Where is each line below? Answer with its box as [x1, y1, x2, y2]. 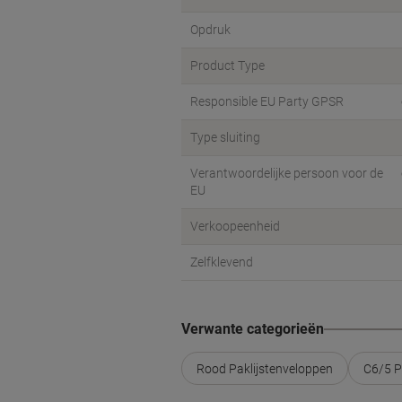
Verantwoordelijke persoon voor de [190, 166, 383, 180]
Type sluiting [190, 130, 260, 144]
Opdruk [190, 22, 231, 37]
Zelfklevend [190, 255, 253, 269]
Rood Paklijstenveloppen [197, 361, 333, 376]
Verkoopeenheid [190, 219, 280, 233]
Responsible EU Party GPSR [190, 94, 344, 109]
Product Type [190, 58, 265, 73]
